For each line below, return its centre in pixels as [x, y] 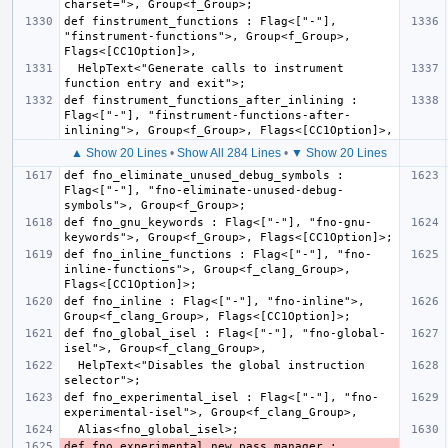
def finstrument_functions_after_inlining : [211, 100]
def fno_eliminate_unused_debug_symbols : [204, 175]
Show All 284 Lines [229, 152]
